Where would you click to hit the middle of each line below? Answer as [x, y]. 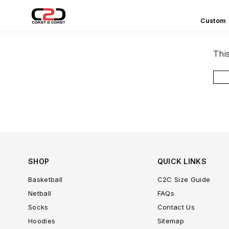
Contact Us [176, 207]
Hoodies [42, 221]
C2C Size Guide [184, 179]
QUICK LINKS [182, 161]
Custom [213, 20]
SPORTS [51, 70]
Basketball [45, 179]
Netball [40, 193]
